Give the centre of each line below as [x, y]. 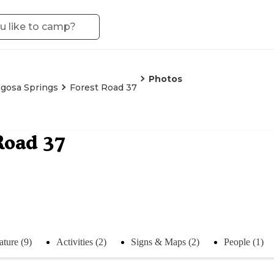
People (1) [244, 242]
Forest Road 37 [103, 87]
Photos [165, 79]
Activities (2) [81, 242]
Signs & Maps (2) [165, 242]
